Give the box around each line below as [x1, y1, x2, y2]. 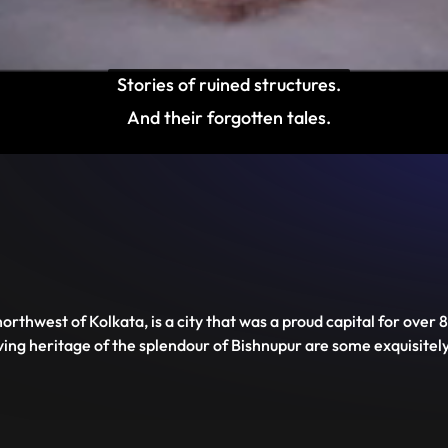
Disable [160, 131, 214, 152]
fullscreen [288, 158, 358, 179]
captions [160, 158, 221, 179]
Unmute [192, 131, 249, 152]
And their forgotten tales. [126, 106, 331, 129]
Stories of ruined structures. [116, 73, 341, 96]
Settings [256, 131, 314, 152]
